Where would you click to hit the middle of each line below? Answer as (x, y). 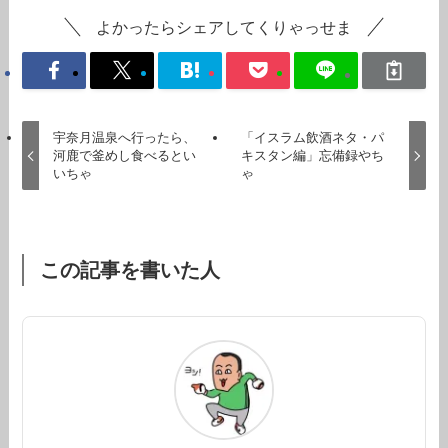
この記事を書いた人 (129, 270)
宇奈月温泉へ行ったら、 (124, 137)
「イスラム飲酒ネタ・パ (313, 137)
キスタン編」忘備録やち (313, 155)
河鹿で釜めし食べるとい (124, 155)
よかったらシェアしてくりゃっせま (224, 27)
